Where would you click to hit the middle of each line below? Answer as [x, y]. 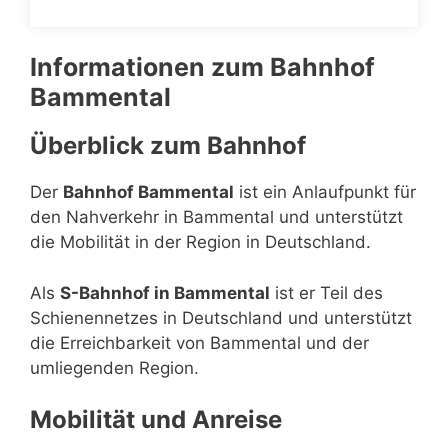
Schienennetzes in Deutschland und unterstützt [221, 317]
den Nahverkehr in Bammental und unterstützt [216, 217]
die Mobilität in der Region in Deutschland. [200, 242]
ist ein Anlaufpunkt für [325, 192]
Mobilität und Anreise [156, 419]
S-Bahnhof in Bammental [165, 292]
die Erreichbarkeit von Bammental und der [199, 342]
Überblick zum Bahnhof [168, 145]
